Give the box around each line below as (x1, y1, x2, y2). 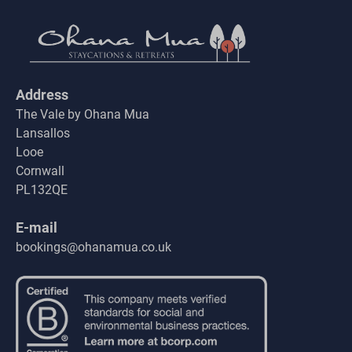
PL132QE (16, 182, 68, 198)
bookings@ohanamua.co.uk (16, 240, 171, 255)
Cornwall (16, 163, 64, 179)
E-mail (16, 219, 57, 236)
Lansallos (16, 126, 70, 141)
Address (16, 86, 68, 104)
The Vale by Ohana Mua (16, 107, 149, 123)
